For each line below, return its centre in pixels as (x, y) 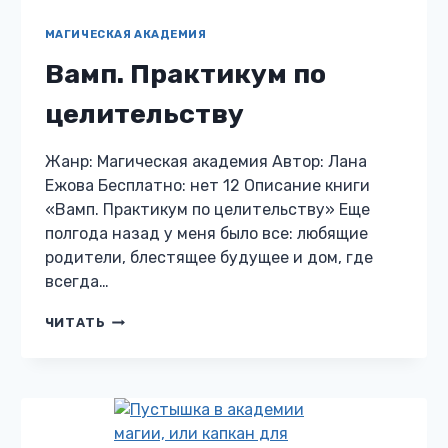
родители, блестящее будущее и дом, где (208, 258)
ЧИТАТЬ (75, 323)
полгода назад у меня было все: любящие (206, 234)
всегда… (76, 282)
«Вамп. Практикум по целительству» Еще (207, 210)
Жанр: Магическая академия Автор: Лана (205, 162)
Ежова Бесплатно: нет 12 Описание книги (207, 186)
